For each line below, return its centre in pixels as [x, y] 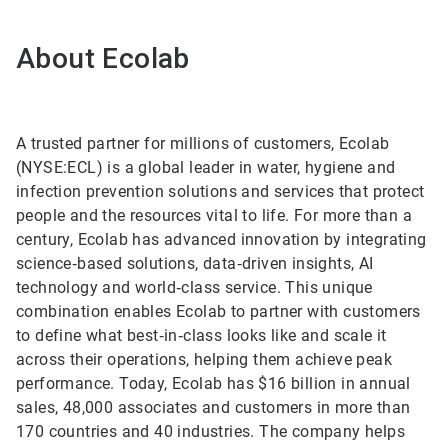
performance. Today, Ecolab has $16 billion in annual [213, 384]
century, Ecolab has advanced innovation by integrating [221, 240]
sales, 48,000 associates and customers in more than [213, 408]
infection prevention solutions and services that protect [220, 192]
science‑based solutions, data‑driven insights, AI [195, 264]
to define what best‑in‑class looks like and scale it [201, 336]
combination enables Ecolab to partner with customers [218, 312]
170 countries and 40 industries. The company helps [210, 432]
